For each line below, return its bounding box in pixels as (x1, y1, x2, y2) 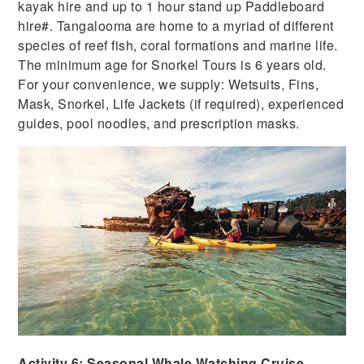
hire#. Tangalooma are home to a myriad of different (18, 16, 334, 36)
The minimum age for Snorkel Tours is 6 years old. (18, 55, 327, 75)
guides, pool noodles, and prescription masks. (18, 114, 300, 133)
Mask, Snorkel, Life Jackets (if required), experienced (18, 94, 344, 114)
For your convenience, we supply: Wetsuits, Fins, (18, 75, 319, 94)
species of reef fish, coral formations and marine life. (18, 36, 338, 55)
